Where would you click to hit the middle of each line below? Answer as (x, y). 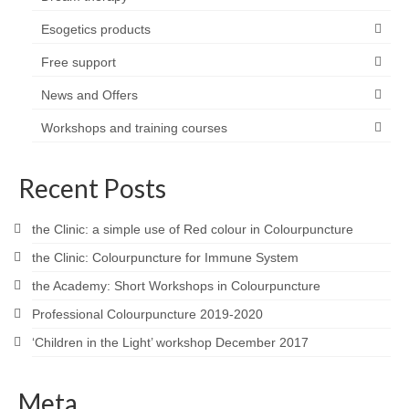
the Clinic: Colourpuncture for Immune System (165, 257)
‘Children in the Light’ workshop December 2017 (170, 342)
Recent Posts (92, 188)
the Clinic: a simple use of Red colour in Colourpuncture (193, 229)
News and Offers (89, 94)
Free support (79, 62)
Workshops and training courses (134, 127)
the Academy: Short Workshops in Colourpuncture (176, 285)
